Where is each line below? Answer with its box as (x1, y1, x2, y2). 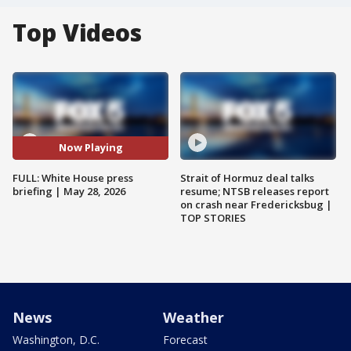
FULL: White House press (13, 170, 133, 185)
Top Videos (13, 16, 142, 49)
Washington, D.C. (13, 331, 100, 347)
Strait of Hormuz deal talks (180, 170, 314, 185)
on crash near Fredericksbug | (180, 197, 332, 212)
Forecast (163, 331, 208, 347)
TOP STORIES (180, 210, 246, 225)
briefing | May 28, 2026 (13, 183, 125, 198)
